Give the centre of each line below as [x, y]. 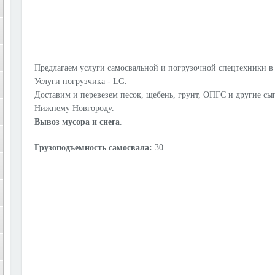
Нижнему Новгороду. [74, 108]
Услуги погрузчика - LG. [81, 81]
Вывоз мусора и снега [77, 122]
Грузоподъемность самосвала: [93, 148]
